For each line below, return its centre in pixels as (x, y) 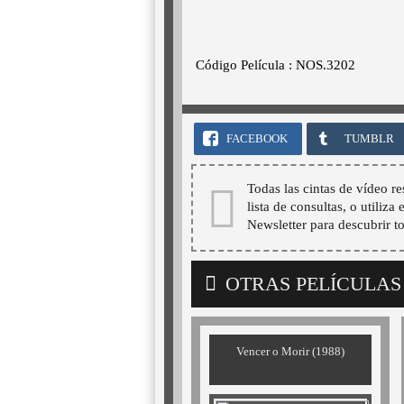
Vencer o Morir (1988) (290, 351)
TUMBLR (370, 138)
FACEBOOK (257, 138)
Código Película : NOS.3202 (275, 64)
